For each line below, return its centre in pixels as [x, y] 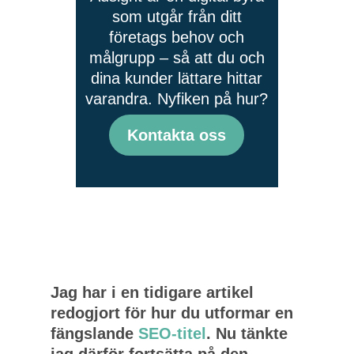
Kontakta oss [177, 135]
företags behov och [177, 37]
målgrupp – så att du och [177, 58]
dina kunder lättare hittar [177, 78]
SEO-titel [172, 333]
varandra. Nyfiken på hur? [177, 99]
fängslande [94, 333]
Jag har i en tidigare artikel [152, 292]
